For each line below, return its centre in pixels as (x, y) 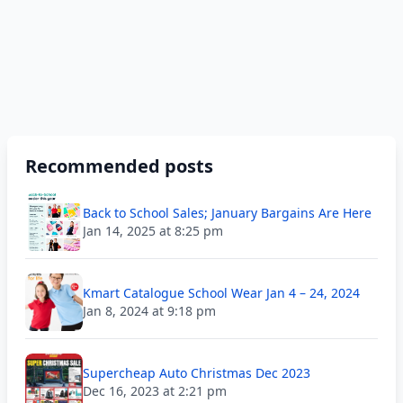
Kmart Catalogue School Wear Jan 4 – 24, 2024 (221, 293)
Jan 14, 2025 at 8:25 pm (153, 231)
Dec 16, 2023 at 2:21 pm (155, 391)
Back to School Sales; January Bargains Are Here (227, 213)
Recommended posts (119, 166)
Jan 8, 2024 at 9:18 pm (149, 311)
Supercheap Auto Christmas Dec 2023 (197, 373)
